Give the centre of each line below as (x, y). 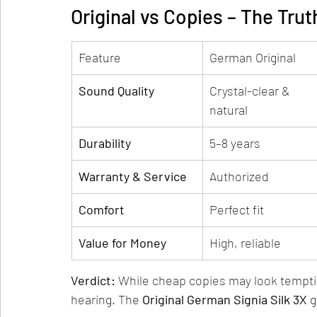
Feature (100, 57)
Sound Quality (116, 91)
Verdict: (93, 280)
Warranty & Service (133, 176)
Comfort (102, 209)
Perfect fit (237, 209)
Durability (105, 143)
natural (229, 110)
